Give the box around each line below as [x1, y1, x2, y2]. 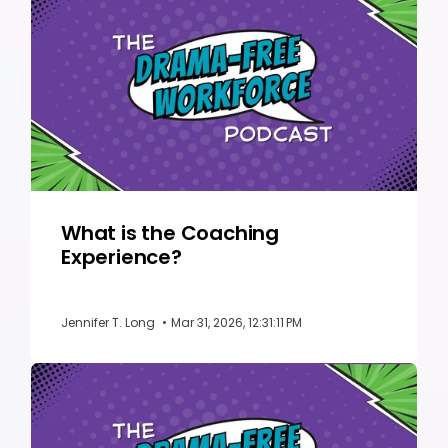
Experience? [61, 243, 182, 272]
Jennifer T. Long [61, 314, 158, 332]
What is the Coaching [61, 219, 280, 248]
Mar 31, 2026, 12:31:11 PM [171, 314, 302, 332]
